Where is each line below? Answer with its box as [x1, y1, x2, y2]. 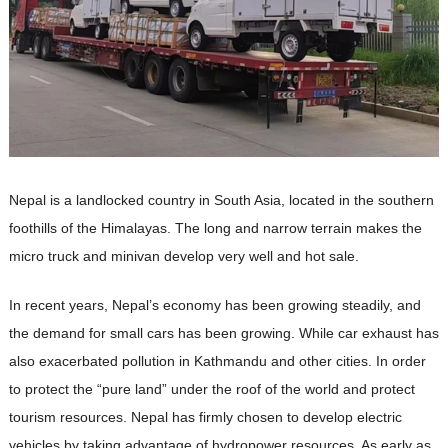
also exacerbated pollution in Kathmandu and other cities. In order [8, 352, 426, 369]
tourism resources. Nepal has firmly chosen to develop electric [8, 408, 402, 425]
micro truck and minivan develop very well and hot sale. [8, 247, 359, 264]
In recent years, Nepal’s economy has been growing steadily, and [8, 296, 421, 313]
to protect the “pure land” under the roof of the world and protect [8, 380, 415, 397]
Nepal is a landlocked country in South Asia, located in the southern [8, 191, 434, 208]
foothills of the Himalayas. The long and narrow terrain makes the [8, 219, 422, 236]
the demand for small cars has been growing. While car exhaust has [8, 324, 439, 341]
